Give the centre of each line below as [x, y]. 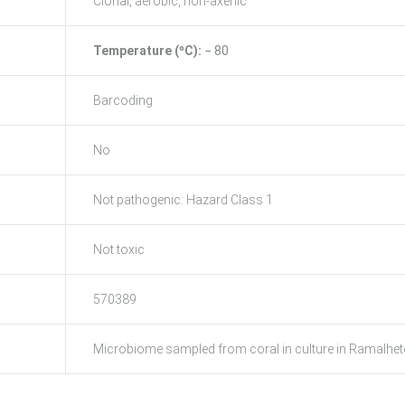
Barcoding [123, 100]
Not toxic [119, 250]
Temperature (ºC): [149, 51]
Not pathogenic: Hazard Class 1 [183, 200]
